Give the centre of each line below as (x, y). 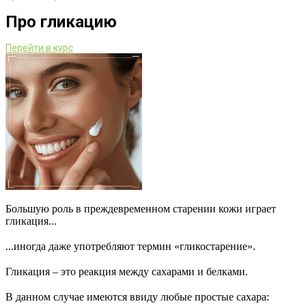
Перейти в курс (39, 48)
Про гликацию (61, 22)
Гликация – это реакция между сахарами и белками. (127, 272)
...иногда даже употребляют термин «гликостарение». (130, 247)
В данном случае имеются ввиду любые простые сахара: (137, 297)
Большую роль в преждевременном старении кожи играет (141, 209)
